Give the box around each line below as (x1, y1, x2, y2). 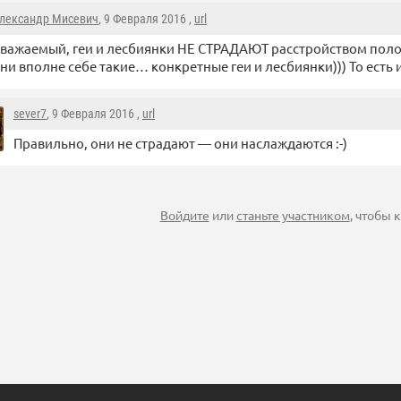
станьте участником (235, 207, 350, 224)
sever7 (13, 107, 47, 122)
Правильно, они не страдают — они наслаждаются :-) (13, 134, 347, 152)
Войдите (159, 207, 209, 224)
